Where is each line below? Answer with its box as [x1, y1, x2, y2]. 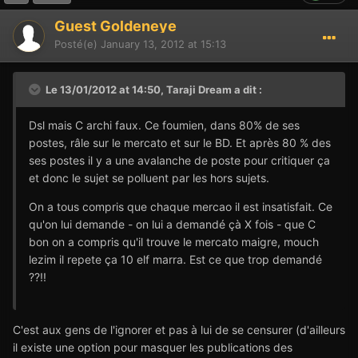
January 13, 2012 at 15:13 [101, 38, 226, 51]
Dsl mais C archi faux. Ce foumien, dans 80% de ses [29, 118, 300, 133]
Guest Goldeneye [54, 18, 177, 35]
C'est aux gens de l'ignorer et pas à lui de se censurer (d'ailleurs [13, 323, 345, 337]
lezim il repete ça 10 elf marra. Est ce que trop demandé [29, 253, 322, 267]
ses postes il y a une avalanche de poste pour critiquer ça [29, 153, 330, 168]
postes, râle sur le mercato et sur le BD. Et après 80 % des [29, 136, 331, 150]
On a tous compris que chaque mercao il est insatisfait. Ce [29, 200, 332, 214]
